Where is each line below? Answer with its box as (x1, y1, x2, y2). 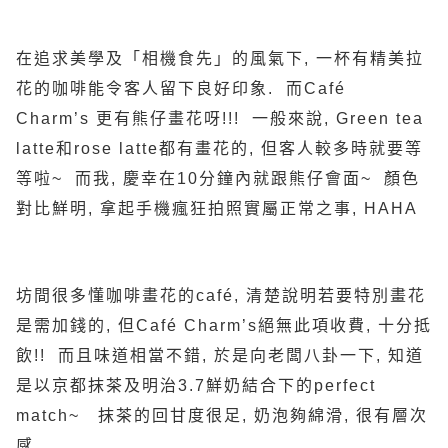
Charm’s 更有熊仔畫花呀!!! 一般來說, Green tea (16, 110, 424, 127)
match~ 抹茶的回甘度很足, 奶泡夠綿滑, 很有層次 (16, 407, 428, 424)
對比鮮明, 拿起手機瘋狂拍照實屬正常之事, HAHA (16, 200, 418, 217)
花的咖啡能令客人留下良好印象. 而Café (16, 80, 346, 97)
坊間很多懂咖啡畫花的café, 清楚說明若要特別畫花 (16, 287, 426, 304)
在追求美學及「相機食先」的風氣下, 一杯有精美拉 (16, 50, 424, 67)
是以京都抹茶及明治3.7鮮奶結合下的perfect (16, 377, 376, 394)
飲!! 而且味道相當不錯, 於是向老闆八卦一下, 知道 (16, 347, 424, 364)
